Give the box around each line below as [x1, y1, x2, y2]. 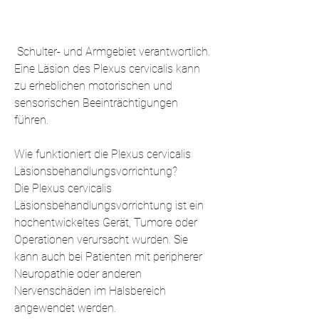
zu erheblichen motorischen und [14, 78, 172, 93]
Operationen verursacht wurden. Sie [14, 232, 188, 246]
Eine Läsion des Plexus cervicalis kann [14, 61, 200, 75]
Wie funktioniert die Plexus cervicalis [14, 147, 191, 161]
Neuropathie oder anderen [14, 266, 142, 281]
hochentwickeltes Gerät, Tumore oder [14, 215, 197, 229]
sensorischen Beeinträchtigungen [14, 95, 178, 110]
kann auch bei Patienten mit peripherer [14, 249, 202, 263]
